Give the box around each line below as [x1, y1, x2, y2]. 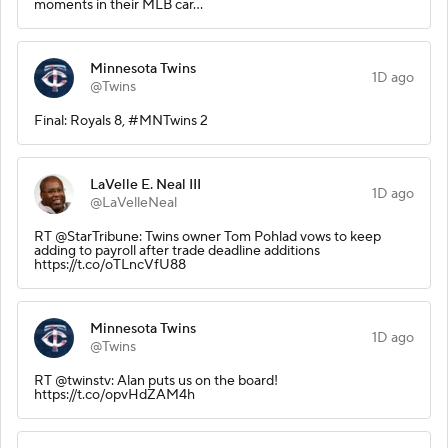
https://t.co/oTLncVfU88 [34, 255, 186, 274]
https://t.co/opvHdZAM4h [34, 385, 195, 404]
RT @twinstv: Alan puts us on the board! [34, 371, 278, 390]
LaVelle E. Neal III [90, 175, 201, 194]
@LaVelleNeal [90, 193, 177, 212]
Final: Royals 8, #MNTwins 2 [34, 111, 208, 130]
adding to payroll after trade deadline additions [34, 241, 320, 260]
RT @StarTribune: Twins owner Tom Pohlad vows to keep [34, 227, 381, 246]
